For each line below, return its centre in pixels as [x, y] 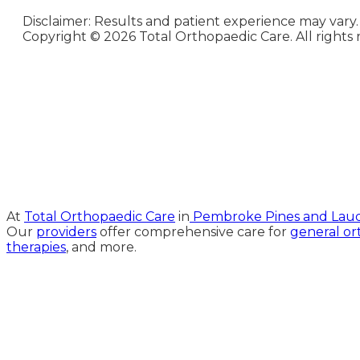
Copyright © [63, 36]
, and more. [101, 247]
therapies [36, 247]
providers [66, 231]
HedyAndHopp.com [229, 158]
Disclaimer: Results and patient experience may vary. [190, 21]
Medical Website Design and [229, 131]
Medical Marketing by [229, 145]
